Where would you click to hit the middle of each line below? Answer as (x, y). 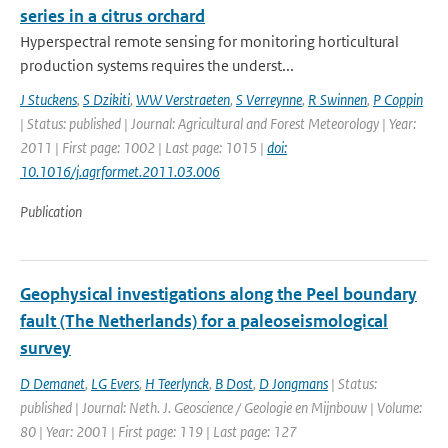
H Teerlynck (177, 383)
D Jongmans (293, 383)
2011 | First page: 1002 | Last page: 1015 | (143, 147)
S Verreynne (269, 99)
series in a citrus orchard (112, 16)
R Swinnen (337, 99)
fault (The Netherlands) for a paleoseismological (204, 321)
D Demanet (52, 383)
